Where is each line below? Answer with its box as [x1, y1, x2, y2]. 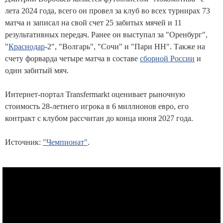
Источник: [5, 137, 43, 146]
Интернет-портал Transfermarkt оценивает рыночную [5, 90, 185, 99]
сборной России [140, 54, 195, 63]
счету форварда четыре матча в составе [5, 54, 140, 63]
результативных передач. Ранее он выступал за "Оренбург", [5, 30, 208, 39]
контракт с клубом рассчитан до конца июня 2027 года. [5, 113, 193, 122]
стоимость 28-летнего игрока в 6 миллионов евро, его [5, 102, 189, 111]
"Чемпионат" [43, 137, 88, 146]
